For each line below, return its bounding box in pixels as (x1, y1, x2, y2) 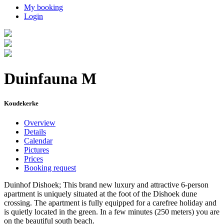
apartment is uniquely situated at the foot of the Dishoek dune (4, 189, 197, 198)
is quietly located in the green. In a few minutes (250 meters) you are (4, 207, 219, 216)
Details (24, 127, 46, 136)
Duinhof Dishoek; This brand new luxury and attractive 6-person (4, 180, 208, 189)
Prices (24, 154, 43, 163)
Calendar (24, 136, 52, 145)
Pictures (24, 145, 49, 154)
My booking (24, 3, 63, 11)
